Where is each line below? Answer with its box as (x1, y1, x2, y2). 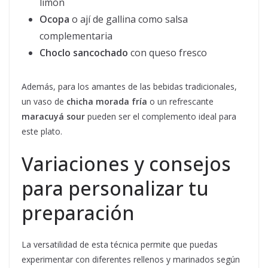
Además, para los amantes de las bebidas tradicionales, (22, 81, 237, 93)
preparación (22, 200, 135, 226)
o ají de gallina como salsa (69, 13, 188, 26)
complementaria (39, 29, 112, 43)
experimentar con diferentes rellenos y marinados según (22, 254, 240, 266)
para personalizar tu (22, 175, 209, 202)
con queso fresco (128, 46, 207, 60)
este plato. (22, 126, 62, 138)
